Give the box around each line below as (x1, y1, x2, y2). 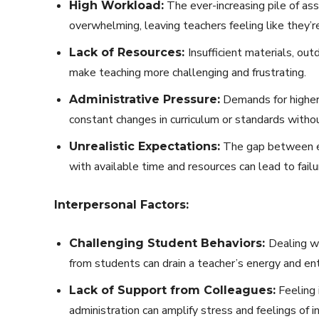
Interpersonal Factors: (54, 197, 189, 211)
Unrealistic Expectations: (69, 139, 220, 153)
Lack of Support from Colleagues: (69, 283, 276, 297)
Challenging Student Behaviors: (69, 236, 268, 250)
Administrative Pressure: (69, 92, 220, 106)
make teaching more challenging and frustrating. (69, 64, 306, 80)
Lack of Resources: (69, 45, 188, 59)
